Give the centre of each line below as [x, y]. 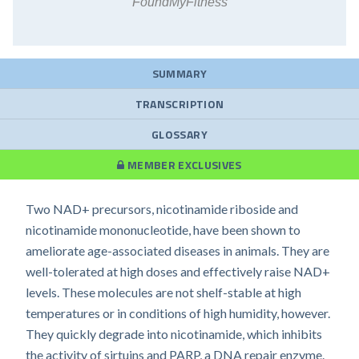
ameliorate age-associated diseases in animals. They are [177, 250]
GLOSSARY [179, 134]
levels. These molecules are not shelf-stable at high [163, 292]
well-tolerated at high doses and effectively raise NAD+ [178, 271]
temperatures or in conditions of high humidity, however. [178, 313]
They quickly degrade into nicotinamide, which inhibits [174, 334]
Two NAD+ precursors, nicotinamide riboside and [162, 209]
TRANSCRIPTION [179, 104]
